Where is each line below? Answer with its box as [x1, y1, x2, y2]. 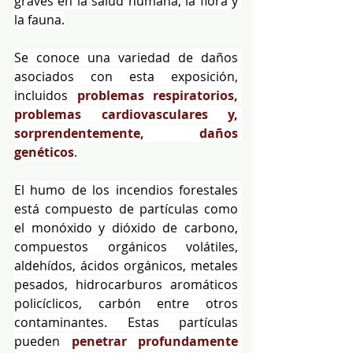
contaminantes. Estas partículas [14, 313, 238, 331]
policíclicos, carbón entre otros [14, 294, 238, 312]
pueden [14, 332, 72, 350]
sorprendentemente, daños [14, 124, 238, 142]
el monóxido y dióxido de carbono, [14, 218, 238, 236]
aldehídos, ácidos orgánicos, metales [14, 256, 238, 274]
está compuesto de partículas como [14, 199, 238, 217]
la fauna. [14, 10, 65, 28]
